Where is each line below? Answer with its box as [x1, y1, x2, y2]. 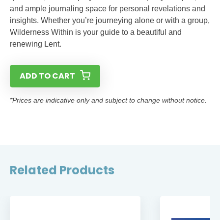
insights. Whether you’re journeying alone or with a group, [10, 16, 210, 25]
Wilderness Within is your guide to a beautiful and [10, 28, 182, 37]
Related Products [10, 162, 114, 179]
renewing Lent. [10, 40, 61, 49]
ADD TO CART [20, 70, 75, 82]
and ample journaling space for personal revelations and [10, 4, 205, 13]
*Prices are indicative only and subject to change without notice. [10, 96, 207, 105]
